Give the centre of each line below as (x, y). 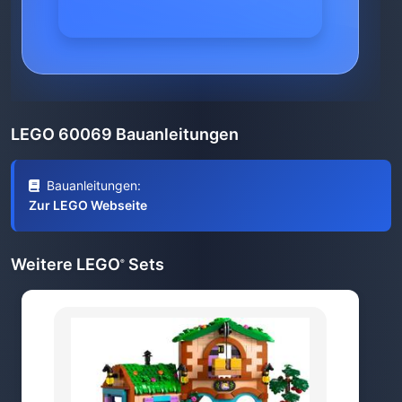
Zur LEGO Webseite (88, 205)
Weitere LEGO (66, 264)
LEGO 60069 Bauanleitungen (125, 134)
